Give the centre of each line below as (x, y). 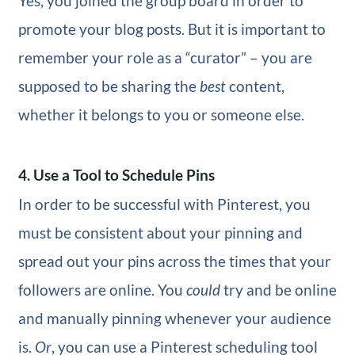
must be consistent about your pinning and (160, 233)
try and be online (278, 290)
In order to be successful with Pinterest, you (164, 204)
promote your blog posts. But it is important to (172, 29)
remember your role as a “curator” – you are (165, 57)
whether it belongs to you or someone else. (161, 114)
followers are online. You (102, 290)
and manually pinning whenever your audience (174, 319)
